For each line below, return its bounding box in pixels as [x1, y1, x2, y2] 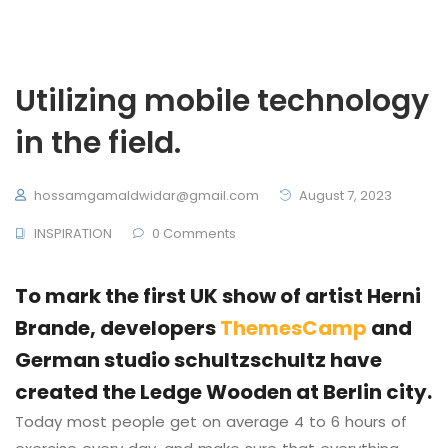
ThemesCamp [220, 314, 367, 342]
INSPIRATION [34, 224, 112, 243]
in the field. [15, 122, 181, 164]
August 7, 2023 [296, 186, 392, 205]
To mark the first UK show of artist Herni [15, 282, 421, 310]
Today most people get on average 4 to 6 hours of [15, 411, 407, 432]
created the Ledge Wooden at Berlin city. [15, 378, 432, 406]
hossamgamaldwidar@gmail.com [34, 186, 259, 205]
